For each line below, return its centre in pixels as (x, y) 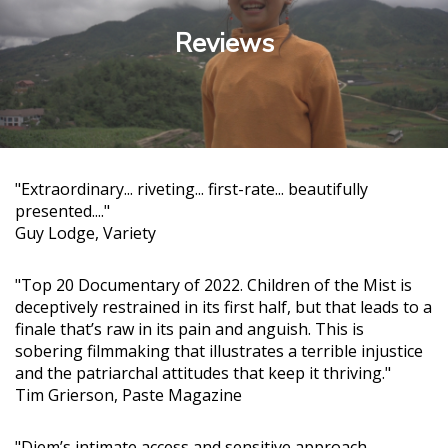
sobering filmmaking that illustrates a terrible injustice (219, 350)
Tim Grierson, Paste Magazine (128, 394)
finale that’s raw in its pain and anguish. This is (189, 328)
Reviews (224, 43)
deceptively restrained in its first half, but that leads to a (223, 306)
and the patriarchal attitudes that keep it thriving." (203, 372)
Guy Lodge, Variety (85, 232)
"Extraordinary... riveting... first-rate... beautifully (191, 188)
